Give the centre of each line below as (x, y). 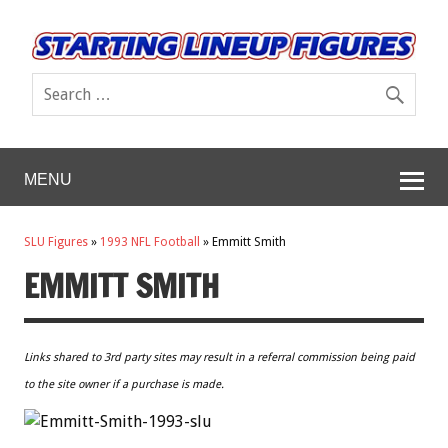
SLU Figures (56, 242)
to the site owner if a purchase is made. (124, 384)
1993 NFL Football (150, 242)
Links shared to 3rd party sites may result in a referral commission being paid (219, 357)
